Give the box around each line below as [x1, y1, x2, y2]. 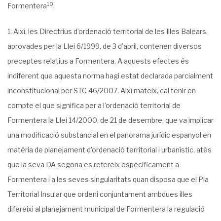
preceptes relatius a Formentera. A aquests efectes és [7, 57, 189, 65]
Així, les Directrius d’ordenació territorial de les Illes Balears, [13, 27, 208, 36]
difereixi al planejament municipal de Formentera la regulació [7, 205, 205, 213]
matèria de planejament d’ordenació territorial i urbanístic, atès [7, 146, 212, 154]
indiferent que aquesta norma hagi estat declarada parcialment [7, 72, 213, 80]
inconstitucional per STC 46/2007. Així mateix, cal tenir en [7, 86, 196, 95]
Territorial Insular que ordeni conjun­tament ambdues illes [7, 190, 192, 198]
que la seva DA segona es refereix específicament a [7, 160, 179, 169]
